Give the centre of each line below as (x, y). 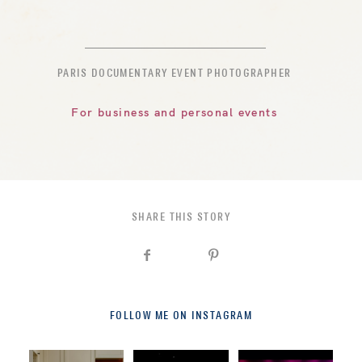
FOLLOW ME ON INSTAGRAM (181, 316)
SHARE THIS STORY (181, 218)
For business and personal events (175, 112)
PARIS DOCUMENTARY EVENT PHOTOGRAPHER (175, 74)
